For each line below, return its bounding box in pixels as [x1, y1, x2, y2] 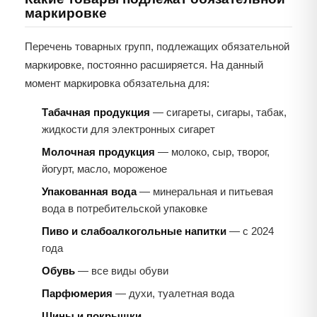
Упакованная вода [42, 185, 137, 198]
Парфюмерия [42, 287, 113, 300]
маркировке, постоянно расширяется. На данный [25, 59, 263, 71]
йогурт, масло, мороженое [42, 163, 167, 175]
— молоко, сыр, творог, [155, 146, 270, 158]
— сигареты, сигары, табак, [150, 106, 287, 119]
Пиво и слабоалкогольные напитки [42, 225, 226, 238]
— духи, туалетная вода [113, 287, 234, 300]
